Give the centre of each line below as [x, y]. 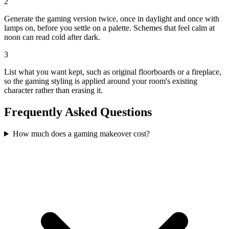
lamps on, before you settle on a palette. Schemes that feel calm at [109, 28]
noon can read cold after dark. [52, 37]
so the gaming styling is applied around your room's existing [101, 81]
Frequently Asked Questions [78, 112]
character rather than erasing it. [53, 90]
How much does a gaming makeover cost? [81, 134]
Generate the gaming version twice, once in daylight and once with [112, 19]
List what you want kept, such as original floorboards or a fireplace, [113, 72]
